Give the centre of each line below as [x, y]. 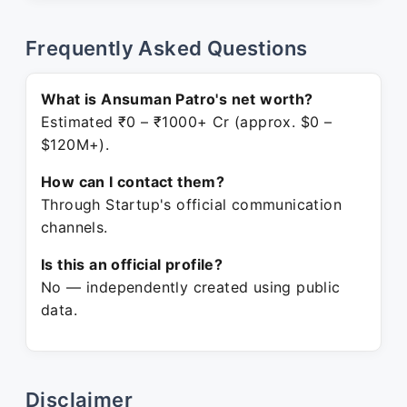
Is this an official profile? [132, 264]
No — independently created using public [191, 287]
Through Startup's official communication [191, 204]
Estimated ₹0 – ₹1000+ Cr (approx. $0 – [187, 122]
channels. [74, 227]
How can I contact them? [133, 182]
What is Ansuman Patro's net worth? [177, 99]
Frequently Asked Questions [167, 48]
